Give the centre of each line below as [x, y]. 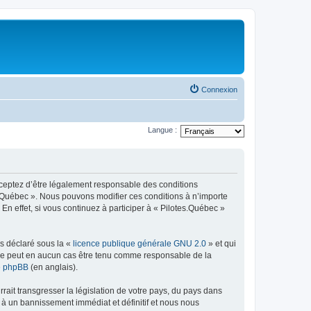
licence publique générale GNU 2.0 [140, 244]
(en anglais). [53, 267]
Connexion [219, 89]
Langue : [162, 130]
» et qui [221, 244]
